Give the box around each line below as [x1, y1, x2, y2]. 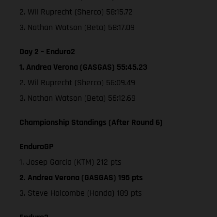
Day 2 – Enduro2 [19, 46, 75, 57]
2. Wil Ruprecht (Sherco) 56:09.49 [19, 77, 135, 88]
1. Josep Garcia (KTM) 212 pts [19, 156, 122, 168]
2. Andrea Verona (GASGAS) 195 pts [19, 171, 143, 183]
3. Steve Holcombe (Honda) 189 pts [19, 187, 142, 199]
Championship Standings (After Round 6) [19, 116, 163, 128]
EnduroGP [19, 140, 54, 152]
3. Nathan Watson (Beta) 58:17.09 [19, 21, 135, 33]
